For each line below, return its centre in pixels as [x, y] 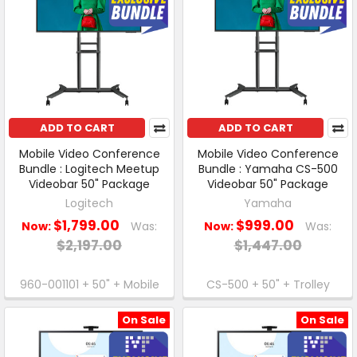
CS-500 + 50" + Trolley [268, 285]
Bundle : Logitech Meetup [89, 169]
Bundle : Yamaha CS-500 [268, 169]
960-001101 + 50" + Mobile [89, 285]
